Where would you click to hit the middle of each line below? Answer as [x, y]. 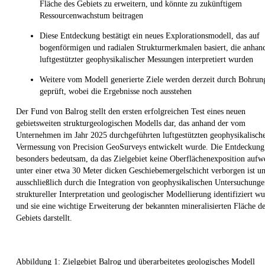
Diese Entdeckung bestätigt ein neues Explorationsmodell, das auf [150, 35]
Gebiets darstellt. [44, 218]
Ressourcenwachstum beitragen [91, 15]
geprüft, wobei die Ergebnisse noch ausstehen [116, 91]
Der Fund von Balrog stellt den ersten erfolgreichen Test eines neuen [131, 111]
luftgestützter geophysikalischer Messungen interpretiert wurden [146, 59]
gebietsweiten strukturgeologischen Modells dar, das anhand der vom [131, 123]
